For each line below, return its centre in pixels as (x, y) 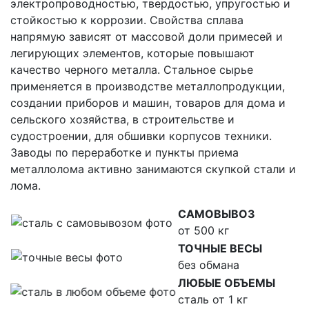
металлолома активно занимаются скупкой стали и (153, 169)
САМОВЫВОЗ (217, 214)
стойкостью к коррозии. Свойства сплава (127, 20)
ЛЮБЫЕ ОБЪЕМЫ (227, 283)
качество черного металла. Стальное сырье (132, 70)
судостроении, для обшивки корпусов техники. (141, 136)
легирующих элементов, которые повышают (132, 53)
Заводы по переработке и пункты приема (124, 153)
